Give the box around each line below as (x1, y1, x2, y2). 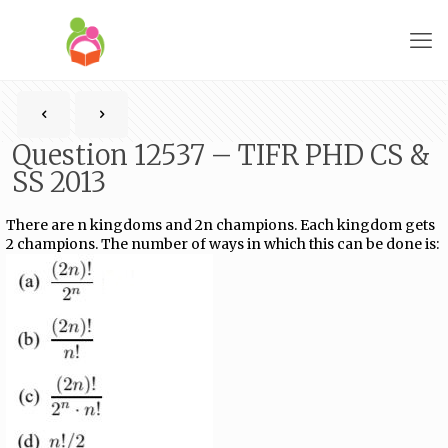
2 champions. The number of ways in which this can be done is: (6, 235, 440, 253)
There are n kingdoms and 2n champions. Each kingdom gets (6, 216, 436, 234)
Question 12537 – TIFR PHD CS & (12, 138, 430, 172)
